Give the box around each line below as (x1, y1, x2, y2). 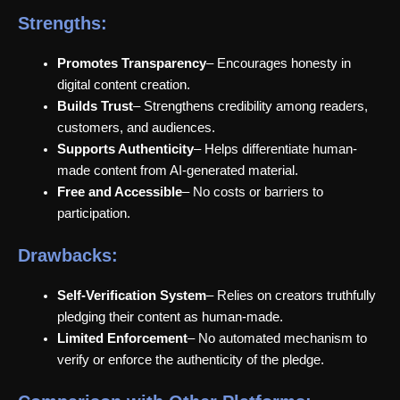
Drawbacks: (18, 245, 118, 265)
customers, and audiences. (56, 120, 215, 135)
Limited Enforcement (56, 330, 187, 346)
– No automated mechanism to (187, 330, 367, 346)
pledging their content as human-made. (56, 309, 283, 324)
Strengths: (18, 12, 107, 33)
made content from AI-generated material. (56, 162, 298, 178)
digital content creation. (56, 77, 190, 92)
